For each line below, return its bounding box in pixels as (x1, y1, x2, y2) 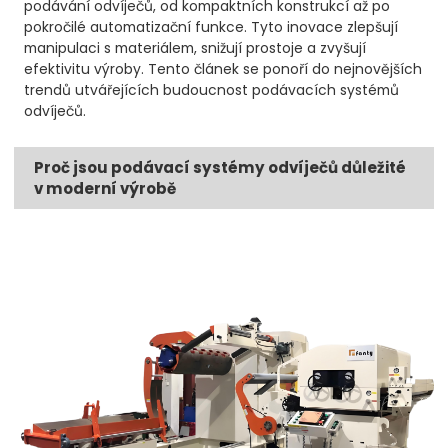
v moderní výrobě (34, 178, 177, 200)
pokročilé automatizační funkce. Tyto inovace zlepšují (24, 17, 399, 38)
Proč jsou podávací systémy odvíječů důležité (34, 157, 407, 179)
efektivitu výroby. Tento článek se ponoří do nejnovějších (24, 59, 423, 80)
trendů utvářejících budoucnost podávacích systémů (24, 80, 400, 101)
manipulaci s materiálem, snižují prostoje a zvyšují (24, 38, 367, 59)
